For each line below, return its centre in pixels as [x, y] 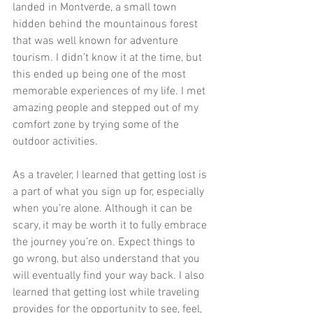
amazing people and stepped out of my [107, 108]
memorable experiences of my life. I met [110, 91]
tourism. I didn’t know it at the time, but [109, 58]
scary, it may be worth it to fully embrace [111, 225]
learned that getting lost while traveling [107, 292]
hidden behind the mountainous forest [107, 24]
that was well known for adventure [97, 41]
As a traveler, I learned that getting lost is [111, 175]
